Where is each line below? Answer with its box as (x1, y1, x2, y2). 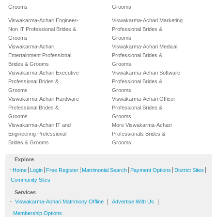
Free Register (46, 167, 78, 173)
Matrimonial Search (82, 167, 127, 173)
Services (15, 189, 36, 196)
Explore (15, 156, 34, 163)
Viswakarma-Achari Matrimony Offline (15, 199, 104, 205)
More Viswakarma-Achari (112, 122, 171, 128)
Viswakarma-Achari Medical (112, 44, 177, 50)
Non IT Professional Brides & (8, 26, 76, 32)
